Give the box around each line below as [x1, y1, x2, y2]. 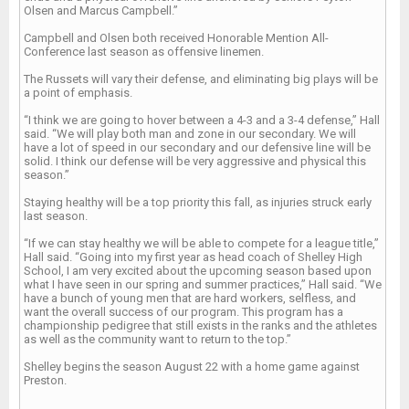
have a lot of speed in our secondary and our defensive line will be [24, 141, 371, 154]
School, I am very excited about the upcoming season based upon [24, 264, 372, 278]
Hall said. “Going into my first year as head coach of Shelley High [24, 250, 362, 264]
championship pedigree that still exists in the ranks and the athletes [24, 319, 377, 332]
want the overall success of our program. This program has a [24, 305, 343, 319]
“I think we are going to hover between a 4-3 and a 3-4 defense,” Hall [24, 113, 380, 127]
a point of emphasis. [24, 86, 132, 100]
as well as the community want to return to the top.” [24, 332, 291, 346]
